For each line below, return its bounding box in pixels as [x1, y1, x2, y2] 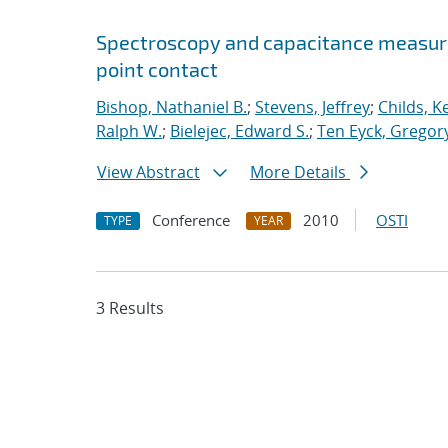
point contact [96, 57, 218, 81]
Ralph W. [96, 120, 162, 142]
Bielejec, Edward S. [170, 120, 309, 142]
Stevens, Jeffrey [255, 96, 370, 118]
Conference [152, 210, 230, 230]
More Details [250, 161, 350, 183]
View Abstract [97, 161, 200, 183]
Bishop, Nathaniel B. [96, 96, 247, 118]
